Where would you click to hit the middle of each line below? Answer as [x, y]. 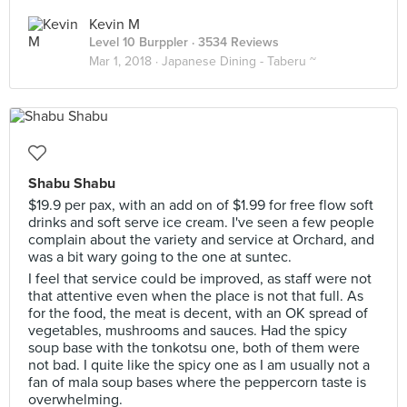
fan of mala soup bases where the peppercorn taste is [197, 382]
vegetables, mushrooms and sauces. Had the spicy [188, 331]
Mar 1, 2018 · [125, 61]
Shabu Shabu [72, 184]
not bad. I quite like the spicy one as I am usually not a [199, 365]
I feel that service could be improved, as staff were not [200, 279]
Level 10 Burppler [139, 42]
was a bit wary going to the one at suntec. [160, 257]
